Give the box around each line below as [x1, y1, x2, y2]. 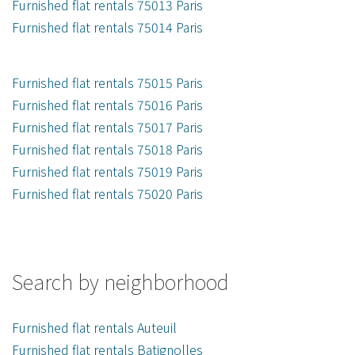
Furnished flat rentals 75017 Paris [12, 117, 203, 137]
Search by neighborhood [12, 267, 229, 296]
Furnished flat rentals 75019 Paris [12, 162, 203, 181]
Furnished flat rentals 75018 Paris [12, 139, 203, 159]
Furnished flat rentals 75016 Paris [12, 95, 203, 115]
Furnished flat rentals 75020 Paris [12, 184, 203, 204]
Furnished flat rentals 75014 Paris [12, 17, 203, 37]
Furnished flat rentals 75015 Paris [12, 73, 203, 93]
